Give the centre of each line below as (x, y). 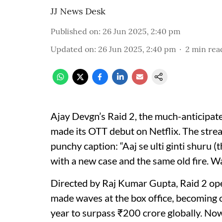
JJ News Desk (78, 11)
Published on (75, 31)
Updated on (72, 49)
